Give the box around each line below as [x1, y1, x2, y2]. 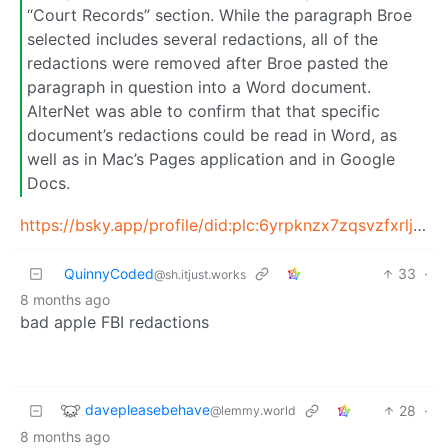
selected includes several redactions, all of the [27, 29, 378, 49]
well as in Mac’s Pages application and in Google [27, 149, 395, 169]
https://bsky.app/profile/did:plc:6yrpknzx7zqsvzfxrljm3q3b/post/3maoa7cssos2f [413, 214, 426, 235]
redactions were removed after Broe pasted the [27, 53, 388, 73]
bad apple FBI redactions [20, 311, 209, 332]
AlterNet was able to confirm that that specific [27, 101, 380, 121]
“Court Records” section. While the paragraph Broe [27, 5, 412, 25]
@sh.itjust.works [154, 266, 246, 282]
